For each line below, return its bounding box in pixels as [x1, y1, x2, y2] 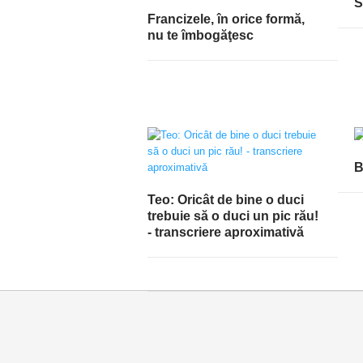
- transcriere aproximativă [147, 224, 304, 239]
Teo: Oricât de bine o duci [147, 192, 304, 207]
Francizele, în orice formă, [147, 11, 305, 26]
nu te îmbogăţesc [147, 28, 254, 42]
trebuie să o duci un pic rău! [147, 208, 318, 223]
